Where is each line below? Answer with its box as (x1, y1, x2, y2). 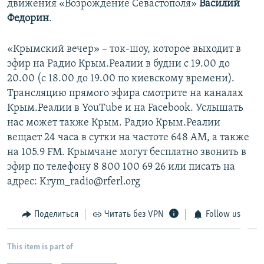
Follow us (205, 209, 240, 219)
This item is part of (7, 243, 73, 252)
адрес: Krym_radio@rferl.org (7, 176, 140, 187)
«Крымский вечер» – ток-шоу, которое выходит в (7, 43, 241, 55)
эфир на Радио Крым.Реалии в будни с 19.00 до (7, 58, 230, 70)
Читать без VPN (104, 209, 164, 219)
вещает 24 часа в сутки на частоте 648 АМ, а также (7, 131, 249, 143)
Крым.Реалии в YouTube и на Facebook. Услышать (7, 102, 243, 114)
